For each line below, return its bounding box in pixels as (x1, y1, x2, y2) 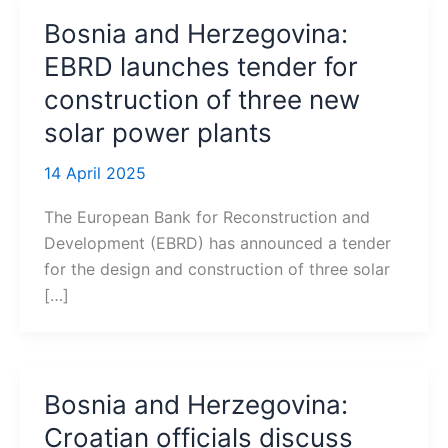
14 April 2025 (44, 163, 146, 183)
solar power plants (44, 117, 272, 148)
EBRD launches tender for (44, 51, 358, 82)
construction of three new (44, 84, 360, 115)
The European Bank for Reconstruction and (44, 207, 370, 228)
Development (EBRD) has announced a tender (44, 233, 391, 254)
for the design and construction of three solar (44, 259, 390, 280)
